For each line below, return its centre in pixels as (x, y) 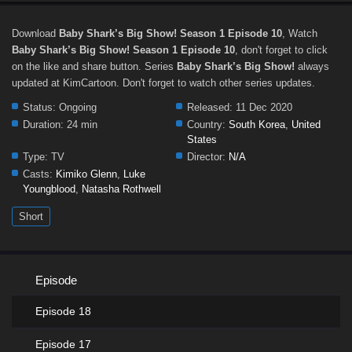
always (312, 66)
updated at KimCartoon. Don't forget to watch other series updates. (163, 83)
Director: (206, 157)
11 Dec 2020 (262, 107)
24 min (81, 125)
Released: (210, 107)
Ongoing (76, 107)
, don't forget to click (281, 50)
